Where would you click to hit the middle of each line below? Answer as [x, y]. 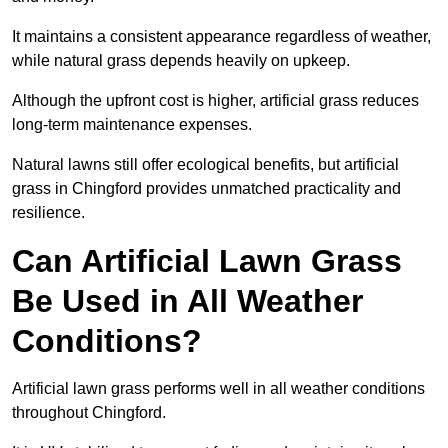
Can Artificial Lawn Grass [207, 261]
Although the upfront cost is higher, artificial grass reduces [215, 101]
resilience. [48, 213]
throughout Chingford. [89, 413]
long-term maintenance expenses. [132, 125]
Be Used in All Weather [187, 301]
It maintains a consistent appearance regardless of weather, [221, 37]
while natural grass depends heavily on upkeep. [181, 61]
